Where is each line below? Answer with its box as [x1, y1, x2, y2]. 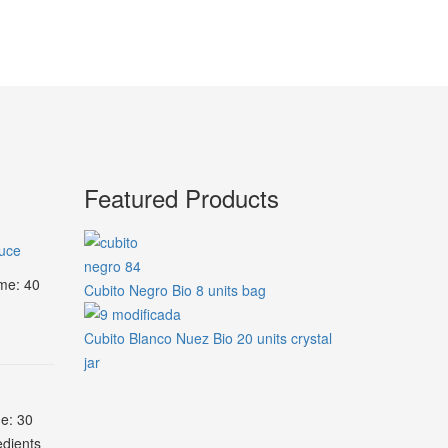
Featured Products [83, 180, 279, 215]
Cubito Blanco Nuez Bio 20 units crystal [83, 328, 332, 348]
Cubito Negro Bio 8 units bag [83, 280, 266, 300]
